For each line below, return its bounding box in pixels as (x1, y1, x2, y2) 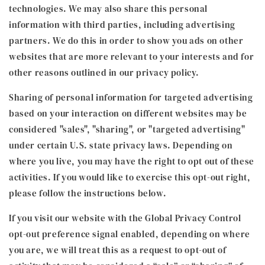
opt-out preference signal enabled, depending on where (9, 228, 250, 240)
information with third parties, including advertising (9, 18, 235, 31)
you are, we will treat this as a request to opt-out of (9, 244, 227, 256)
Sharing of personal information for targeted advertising (9, 91, 253, 104)
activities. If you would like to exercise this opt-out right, (9, 171, 251, 183)
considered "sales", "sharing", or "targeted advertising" (9, 123, 245, 135)
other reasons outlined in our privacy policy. (9, 66, 200, 79)
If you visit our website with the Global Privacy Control (9, 212, 241, 224)
